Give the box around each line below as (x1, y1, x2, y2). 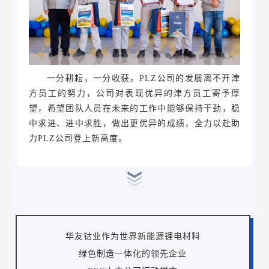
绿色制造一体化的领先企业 (79, 249, 187, 259)
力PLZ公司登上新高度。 (29, 134, 128, 144)
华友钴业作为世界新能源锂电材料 (65, 232, 201, 241)
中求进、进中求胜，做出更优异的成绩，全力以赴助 (29, 119, 240, 128)
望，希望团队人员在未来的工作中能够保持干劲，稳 (29, 104, 240, 113)
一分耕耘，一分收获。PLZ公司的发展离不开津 (47, 74, 240, 83)
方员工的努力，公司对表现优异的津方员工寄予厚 (29, 89, 240, 98)
